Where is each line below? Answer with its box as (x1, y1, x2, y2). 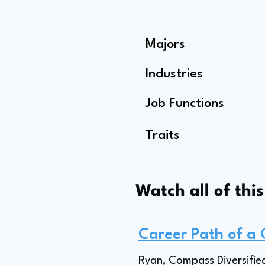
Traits (146, 129, 180, 142)
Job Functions (146, 97, 224, 110)
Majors (146, 38, 185, 51)
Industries (146, 67, 203, 80)
